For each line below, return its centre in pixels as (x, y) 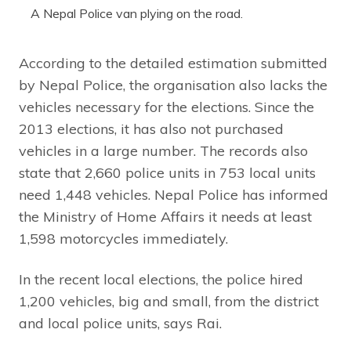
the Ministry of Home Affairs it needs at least (165, 216)
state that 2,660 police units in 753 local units (167, 172)
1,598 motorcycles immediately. (123, 238)
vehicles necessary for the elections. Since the (166, 107)
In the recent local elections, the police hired (161, 279)
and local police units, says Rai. (122, 323)
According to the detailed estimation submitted (173, 63)
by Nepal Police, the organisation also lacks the (173, 85)
